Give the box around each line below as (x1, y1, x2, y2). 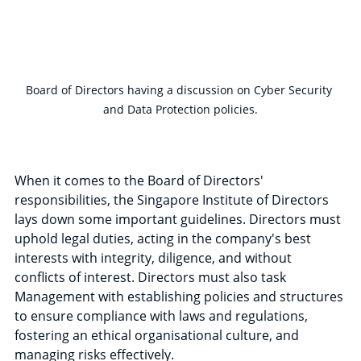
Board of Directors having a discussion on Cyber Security (26, 81, 335, 98)
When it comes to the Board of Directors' (15, 171, 267, 189)
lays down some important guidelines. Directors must (15, 210, 344, 228)
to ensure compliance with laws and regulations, (15, 306, 311, 325)
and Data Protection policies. (103, 101, 258, 117)
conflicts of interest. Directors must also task (15, 268, 289, 286)
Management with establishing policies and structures (15, 287, 346, 305)
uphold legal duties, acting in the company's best (15, 229, 314, 247)
